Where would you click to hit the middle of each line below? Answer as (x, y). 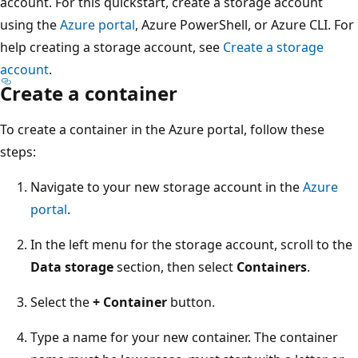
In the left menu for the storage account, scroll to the (191, 244)
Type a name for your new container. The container (184, 337)
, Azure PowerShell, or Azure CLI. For (245, 24)
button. (191, 302)
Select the (62, 302)
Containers (272, 267)
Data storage (72, 267)
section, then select (175, 267)
